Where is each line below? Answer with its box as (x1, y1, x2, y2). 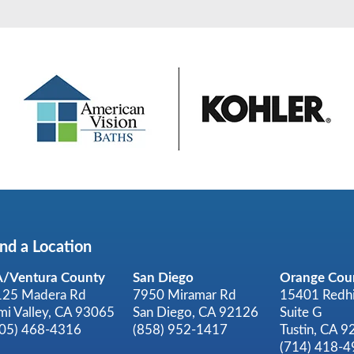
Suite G (279, 306, 322, 319)
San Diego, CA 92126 (133, 306, 259, 319)
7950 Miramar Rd (133, 288, 237, 302)
